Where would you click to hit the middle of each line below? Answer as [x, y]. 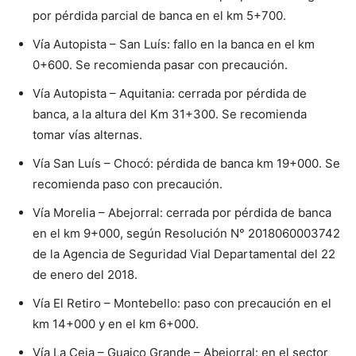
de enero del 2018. [85, 275]
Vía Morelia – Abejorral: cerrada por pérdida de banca [182, 213]
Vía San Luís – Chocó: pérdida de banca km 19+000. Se [186, 163]
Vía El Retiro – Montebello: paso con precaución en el [182, 303]
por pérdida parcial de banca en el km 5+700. [159, 15]
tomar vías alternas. [87, 135]
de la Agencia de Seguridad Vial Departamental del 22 [184, 254]
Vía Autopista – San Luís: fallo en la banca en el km [174, 44]
